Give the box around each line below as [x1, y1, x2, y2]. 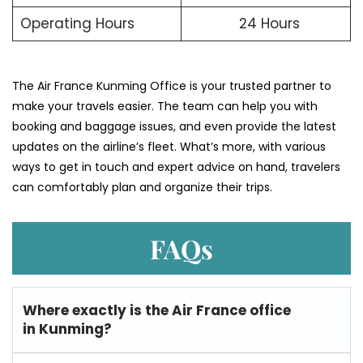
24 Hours [238, 14, 300, 34]
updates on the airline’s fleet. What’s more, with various [12, 138, 326, 155]
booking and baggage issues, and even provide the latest [12, 117, 336, 135]
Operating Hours [19, 14, 135, 34]
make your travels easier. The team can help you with [12, 97, 318, 114]
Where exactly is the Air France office [23, 300, 291, 320]
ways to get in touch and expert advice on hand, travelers [12, 158, 340, 175]
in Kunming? [23, 318, 112, 339]
